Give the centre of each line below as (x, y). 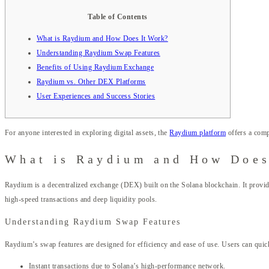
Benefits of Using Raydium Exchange (95, 67)
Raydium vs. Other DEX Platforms (91, 81)
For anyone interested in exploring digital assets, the (87, 132)
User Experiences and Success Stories (96, 96)
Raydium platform (198, 132)
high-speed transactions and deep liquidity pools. (81, 200)
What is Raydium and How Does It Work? (102, 38)
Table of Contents (118, 17)
